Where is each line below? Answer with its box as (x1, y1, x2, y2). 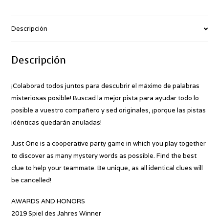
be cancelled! (11, 176, 51, 185)
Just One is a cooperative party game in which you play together (11, 139, 206, 148)
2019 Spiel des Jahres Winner (11, 209, 101, 218)
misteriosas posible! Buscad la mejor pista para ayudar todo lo (11, 93, 199, 102)
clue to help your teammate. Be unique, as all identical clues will (11, 164, 203, 173)
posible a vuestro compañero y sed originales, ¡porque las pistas (11, 106, 206, 114)
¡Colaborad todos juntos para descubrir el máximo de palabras (11, 81, 199, 90)
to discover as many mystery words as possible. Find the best (11, 152, 197, 160)
